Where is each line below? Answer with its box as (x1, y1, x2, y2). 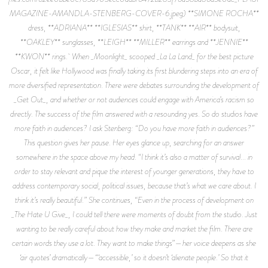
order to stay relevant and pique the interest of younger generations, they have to (14, 165, 254, 177)
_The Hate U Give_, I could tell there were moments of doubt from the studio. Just (11, 208, 257, 220)
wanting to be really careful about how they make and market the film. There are (16, 222, 252, 234)
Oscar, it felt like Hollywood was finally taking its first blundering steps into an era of (10, 64, 258, 77)
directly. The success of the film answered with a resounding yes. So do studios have (10, 107, 258, 120)
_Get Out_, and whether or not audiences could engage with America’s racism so (14, 93, 254, 105)
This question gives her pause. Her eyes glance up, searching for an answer (24, 136, 244, 148)
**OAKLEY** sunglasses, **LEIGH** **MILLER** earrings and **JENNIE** (20, 35, 248, 48)
